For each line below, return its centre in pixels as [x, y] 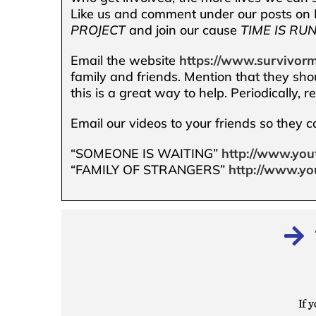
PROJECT [98, 30]
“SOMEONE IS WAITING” [146, 153]
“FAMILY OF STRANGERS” [150, 169]
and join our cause [183, 30]
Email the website [125, 60]
